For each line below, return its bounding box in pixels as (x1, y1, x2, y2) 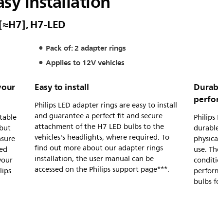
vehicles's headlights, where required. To (35, 131, 169, 144)
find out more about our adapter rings (35, 142, 163, 154)
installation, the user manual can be (35, 153, 154, 165)
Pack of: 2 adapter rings (45, 42, 126, 54)
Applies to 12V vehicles (45, 56, 125, 69)
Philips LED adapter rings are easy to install (35, 99, 177, 111)
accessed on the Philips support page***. (35, 163, 169, 176)
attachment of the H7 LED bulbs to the (35, 121, 164, 133)
